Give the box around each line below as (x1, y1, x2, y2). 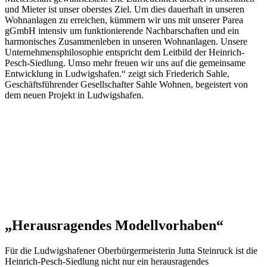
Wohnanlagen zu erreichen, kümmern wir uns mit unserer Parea (5, 14, 243, 25)
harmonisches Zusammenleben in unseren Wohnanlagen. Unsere (5, 36, 247, 46)
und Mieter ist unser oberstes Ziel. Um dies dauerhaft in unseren (5, 4, 244, 14)
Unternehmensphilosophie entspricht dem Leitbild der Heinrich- (5, 46, 244, 57)
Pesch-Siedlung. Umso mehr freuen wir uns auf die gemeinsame (5, 57, 246, 68)
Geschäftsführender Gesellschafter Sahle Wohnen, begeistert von (5, 79, 248, 89)
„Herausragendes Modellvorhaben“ (5, 218, 223, 234)
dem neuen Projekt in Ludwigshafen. (5, 89, 144, 100)
